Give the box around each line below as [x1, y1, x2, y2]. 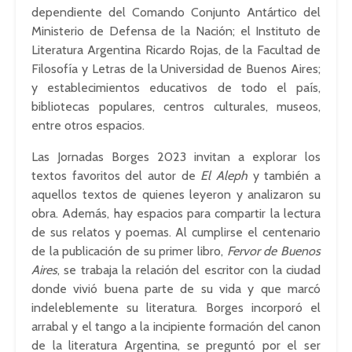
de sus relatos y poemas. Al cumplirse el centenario [31, 225, 321, 240]
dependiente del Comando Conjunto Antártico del [31, 5, 321, 20]
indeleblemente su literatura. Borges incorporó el [31, 300, 321, 316]
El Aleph [200, 168, 248, 184]
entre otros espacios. [31, 118, 145, 134]
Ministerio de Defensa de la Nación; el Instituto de [31, 24, 321, 39]
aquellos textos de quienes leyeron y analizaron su [31, 187, 321, 203]
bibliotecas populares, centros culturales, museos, [31, 99, 321, 115]
